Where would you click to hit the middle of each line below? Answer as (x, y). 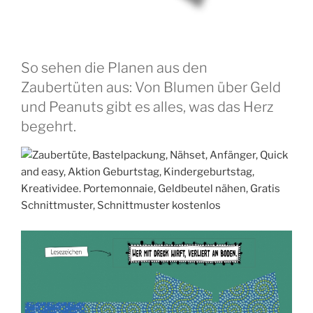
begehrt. (49, 126)
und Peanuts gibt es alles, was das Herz (147, 107)
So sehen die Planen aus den (114, 67)
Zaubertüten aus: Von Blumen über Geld (151, 87)
